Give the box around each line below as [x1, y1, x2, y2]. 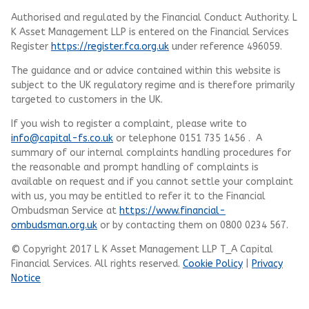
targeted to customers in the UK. [11, 93, 163, 106]
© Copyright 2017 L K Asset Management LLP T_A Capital [11, 243, 273, 255]
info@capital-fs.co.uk [11, 132, 113, 144]
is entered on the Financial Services [126, 26, 289, 38]
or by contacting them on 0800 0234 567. [97, 219, 288, 231]
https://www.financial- [119, 204, 226, 217]
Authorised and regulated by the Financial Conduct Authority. [11, 11, 292, 23]
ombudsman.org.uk [11, 219, 97, 231]
